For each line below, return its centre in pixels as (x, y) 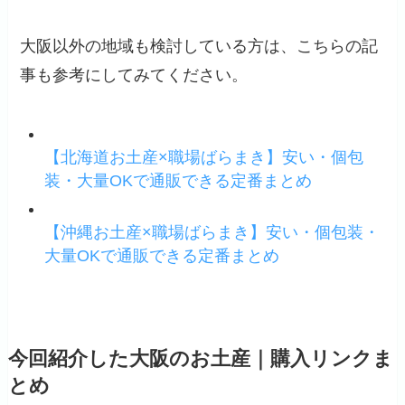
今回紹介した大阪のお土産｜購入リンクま (200, 358)
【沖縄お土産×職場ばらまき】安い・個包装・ (212, 232)
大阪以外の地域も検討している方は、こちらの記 (199, 47)
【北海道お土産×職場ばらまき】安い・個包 (204, 158)
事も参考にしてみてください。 (134, 75)
